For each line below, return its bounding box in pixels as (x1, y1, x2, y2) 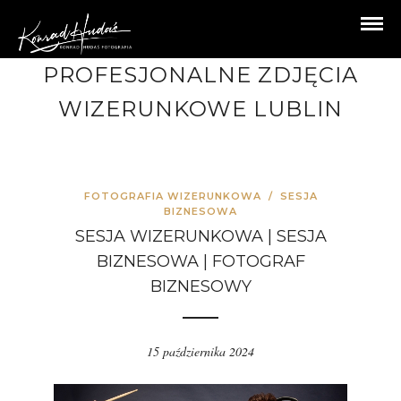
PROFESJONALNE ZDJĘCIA (43, 62, 358, 88)
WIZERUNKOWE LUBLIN (58, 96, 343, 122)
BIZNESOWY (149, 277, 252, 296)
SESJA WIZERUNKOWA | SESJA (74, 226, 327, 246)
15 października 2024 (147, 343, 254, 360)
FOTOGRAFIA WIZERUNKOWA (83, 190, 261, 202)
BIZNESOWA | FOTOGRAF (96, 252, 305, 271)
